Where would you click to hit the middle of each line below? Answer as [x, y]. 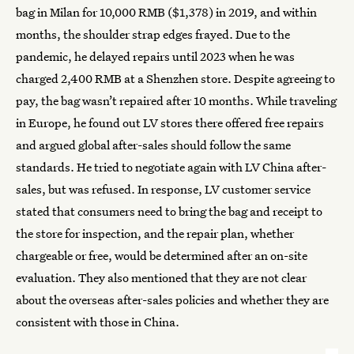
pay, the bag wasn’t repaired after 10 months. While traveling [176, 100]
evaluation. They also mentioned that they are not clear [161, 277]
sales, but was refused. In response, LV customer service [163, 189]
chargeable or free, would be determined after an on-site [162, 255]
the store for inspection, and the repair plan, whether [155, 233]
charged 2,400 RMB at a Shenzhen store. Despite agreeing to [175, 78]
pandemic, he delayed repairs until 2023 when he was [155, 56]
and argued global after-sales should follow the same [153, 145]
